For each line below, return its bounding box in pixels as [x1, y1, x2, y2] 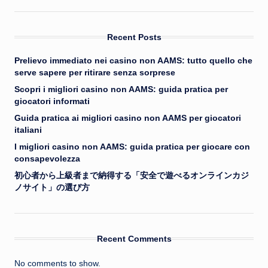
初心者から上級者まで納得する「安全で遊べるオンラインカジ [14, 171, 249, 181]
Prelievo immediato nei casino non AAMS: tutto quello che [14, 56, 252, 66]
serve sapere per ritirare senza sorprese [14, 68, 175, 78]
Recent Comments [96, 234, 172, 244]
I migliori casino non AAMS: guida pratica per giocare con [14, 142, 250, 152]
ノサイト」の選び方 [14, 183, 90, 193]
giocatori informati [14, 97, 90, 106]
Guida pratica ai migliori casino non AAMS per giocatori [14, 114, 241, 123]
